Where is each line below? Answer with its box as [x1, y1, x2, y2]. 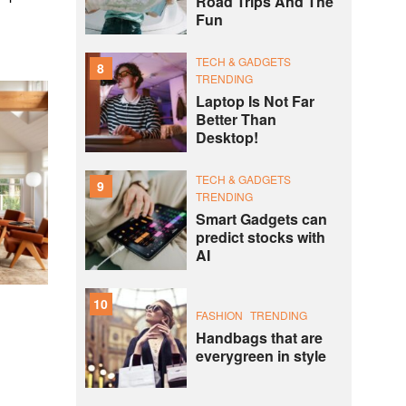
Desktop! [195, 127, 258, 149]
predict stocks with [195, 227, 325, 248]
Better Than [195, 109, 276, 130]
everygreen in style [195, 344, 326, 366]
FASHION [195, 306, 243, 323]
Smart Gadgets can [195, 208, 327, 230]
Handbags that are [195, 326, 323, 348]
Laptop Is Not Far [195, 91, 314, 112]
